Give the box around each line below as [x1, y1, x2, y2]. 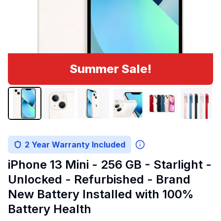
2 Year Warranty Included [25, 140, 125, 150]
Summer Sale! [70, 61, 151, 76]
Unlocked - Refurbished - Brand [8, 172, 190, 187]
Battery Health [8, 202, 91, 217]
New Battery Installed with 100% [8, 187, 194, 202]
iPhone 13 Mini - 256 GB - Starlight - [8, 157, 212, 172]
